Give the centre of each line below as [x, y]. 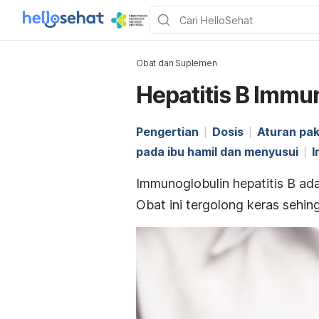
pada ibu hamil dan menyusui [217, 152]
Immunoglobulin [183, 183]
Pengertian [167, 132]
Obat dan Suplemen [177, 63]
